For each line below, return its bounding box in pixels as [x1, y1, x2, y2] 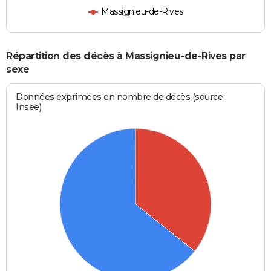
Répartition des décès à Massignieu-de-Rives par [6, 50, 246, 62]
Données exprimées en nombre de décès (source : [16, 91, 227, 103]
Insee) [16, 102, 42, 113]
